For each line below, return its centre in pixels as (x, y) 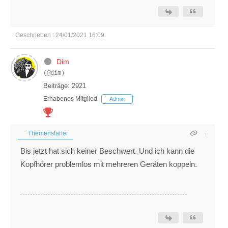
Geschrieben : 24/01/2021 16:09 (60, 35)
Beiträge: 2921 (65, 86)
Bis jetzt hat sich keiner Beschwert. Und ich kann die (107, 151)
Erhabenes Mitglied (70, 99)
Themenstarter (47, 134)
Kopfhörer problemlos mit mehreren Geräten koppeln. (109, 164)
